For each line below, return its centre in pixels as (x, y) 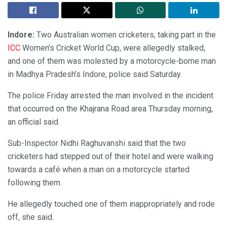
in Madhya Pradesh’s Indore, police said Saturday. (95, 74)
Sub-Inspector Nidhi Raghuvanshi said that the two (97, 143)
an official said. (34, 122)
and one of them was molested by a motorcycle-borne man (112, 61)
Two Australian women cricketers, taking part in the (125, 34)
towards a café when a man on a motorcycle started (99, 169)
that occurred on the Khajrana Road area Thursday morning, (110, 108)
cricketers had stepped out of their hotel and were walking (110, 156)
